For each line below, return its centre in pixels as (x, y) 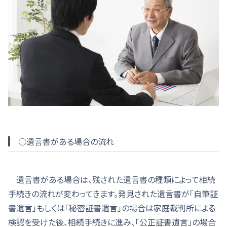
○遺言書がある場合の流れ (66, 141)
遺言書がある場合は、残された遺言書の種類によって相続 (112, 179)
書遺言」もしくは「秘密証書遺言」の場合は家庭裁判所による (112, 207)
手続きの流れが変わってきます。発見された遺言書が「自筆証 (113, 193)
